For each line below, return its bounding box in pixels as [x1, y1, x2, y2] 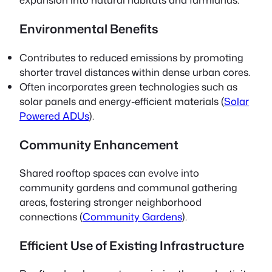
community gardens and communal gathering [19, 180, 237, 194]
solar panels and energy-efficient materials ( [19, 93, 224, 108]
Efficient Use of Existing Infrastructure [19, 237, 244, 254]
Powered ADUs [19, 108, 89, 123]
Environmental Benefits [19, 20, 158, 38]
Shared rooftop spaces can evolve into [19, 165, 199, 180]
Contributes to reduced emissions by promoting [19, 50, 243, 64]
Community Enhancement [19, 135, 178, 153]
